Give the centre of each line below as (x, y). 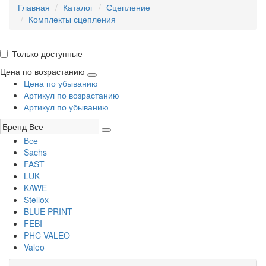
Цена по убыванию (61, 83)
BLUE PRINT (48, 212)
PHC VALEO (47, 235)
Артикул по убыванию (66, 107)
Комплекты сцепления (72, 19)
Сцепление (128, 7)
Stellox (36, 200)
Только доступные (47, 54)
